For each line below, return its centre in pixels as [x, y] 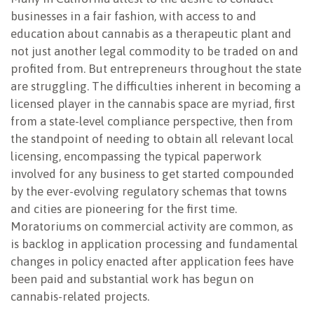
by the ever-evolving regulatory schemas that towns [149, 192]
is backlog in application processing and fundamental [154, 244]
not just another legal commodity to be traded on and [155, 52]
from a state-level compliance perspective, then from [152, 122]
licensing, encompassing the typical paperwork [136, 157]
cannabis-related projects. [80, 297]
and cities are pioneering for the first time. [124, 209]
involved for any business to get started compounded [152, 174]
